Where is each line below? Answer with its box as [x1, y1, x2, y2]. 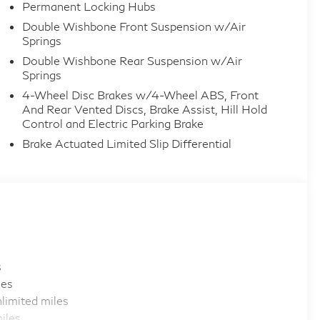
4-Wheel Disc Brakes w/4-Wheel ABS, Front [21, 88, 260, 102]
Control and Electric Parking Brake [21, 116, 204, 131]
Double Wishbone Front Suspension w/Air [21, 19, 246, 34]
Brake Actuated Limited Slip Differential [21, 136, 231, 151]
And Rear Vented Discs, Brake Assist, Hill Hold [21, 102, 267, 116]
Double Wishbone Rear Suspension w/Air [21, 54, 242, 68]
